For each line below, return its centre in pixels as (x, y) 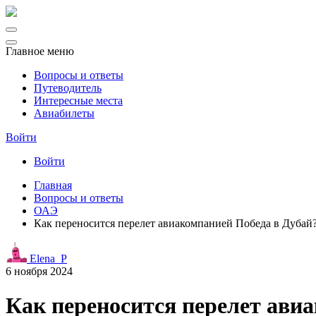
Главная (53, 185)
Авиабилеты (64, 113)
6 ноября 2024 (39, 271)
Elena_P (47, 259)
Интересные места (78, 101)
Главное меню (40, 51)
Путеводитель (68, 88)
